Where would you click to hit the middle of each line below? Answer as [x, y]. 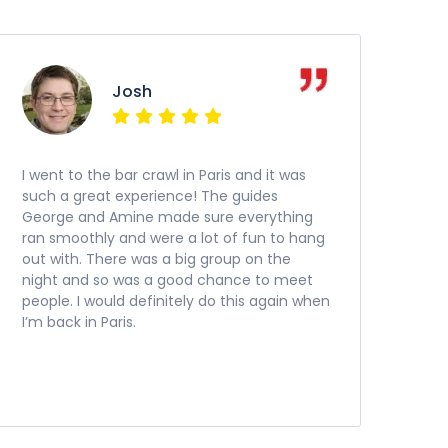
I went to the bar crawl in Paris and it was [164, 175]
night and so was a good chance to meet [167, 280]
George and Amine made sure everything [167, 217]
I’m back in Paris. [79, 322]
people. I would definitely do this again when [176, 301]
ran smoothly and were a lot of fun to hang [173, 238]
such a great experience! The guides [150, 196]
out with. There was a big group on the [156, 259]
